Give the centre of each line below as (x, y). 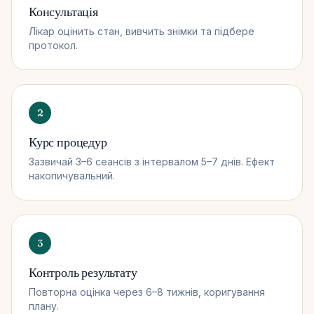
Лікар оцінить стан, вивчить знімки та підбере (142, 31)
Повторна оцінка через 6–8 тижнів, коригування (147, 292)
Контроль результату (83, 272)
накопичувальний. (72, 175)
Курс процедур (68, 142)
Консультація (63, 11)
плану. (44, 306)
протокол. (53, 45)
